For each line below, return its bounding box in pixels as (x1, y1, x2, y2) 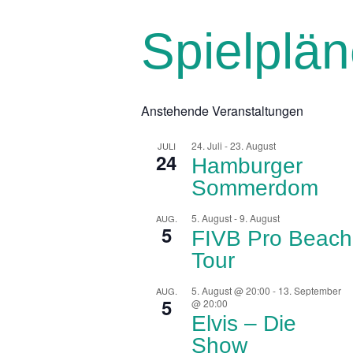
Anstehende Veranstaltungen (141, 101, 304, 120)
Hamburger (191, 153, 303, 178)
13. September (278, 283, 342, 297)
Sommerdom (191, 175, 319, 200)
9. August (240, 210, 281, 225)
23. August (230, 138, 277, 152)
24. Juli (191, 138, 223, 152)
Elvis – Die (191, 310, 297, 336)
